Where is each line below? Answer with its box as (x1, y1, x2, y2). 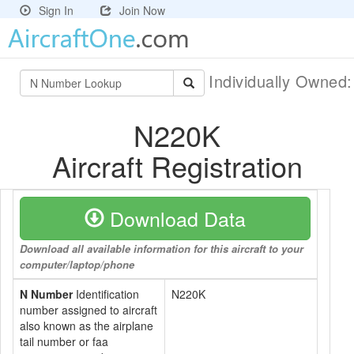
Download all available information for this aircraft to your (20, 241, 303, 256)
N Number (20, 286, 73, 302)
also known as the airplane (20, 318, 153, 333)
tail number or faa (20, 333, 108, 349)
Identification (73, 286, 139, 302)
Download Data (104, 204, 246, 232)
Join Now (119, 2, 165, 18)
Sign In (39, 2, 73, 18)
